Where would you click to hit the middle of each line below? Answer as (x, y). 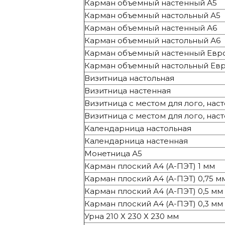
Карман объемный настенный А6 (151, 28)
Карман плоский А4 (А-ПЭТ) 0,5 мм (154, 191)
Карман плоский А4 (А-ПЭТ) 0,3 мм (154, 203)
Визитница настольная (129, 78)
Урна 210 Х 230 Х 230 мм (132, 216)
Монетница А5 (113, 153)
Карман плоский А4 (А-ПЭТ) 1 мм (150, 166)
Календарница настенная (136, 141)
